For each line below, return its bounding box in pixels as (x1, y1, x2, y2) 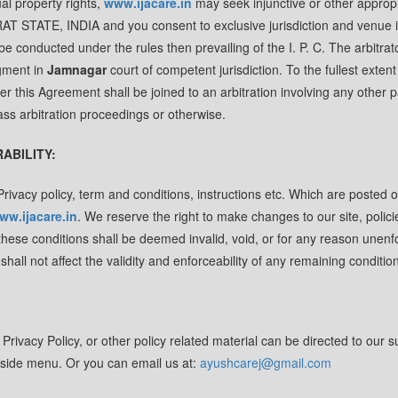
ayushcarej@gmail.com (200, 354, 331, 371)
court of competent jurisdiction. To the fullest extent (107, 60, 396, 78)
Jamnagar (47, 60, 107, 78)
